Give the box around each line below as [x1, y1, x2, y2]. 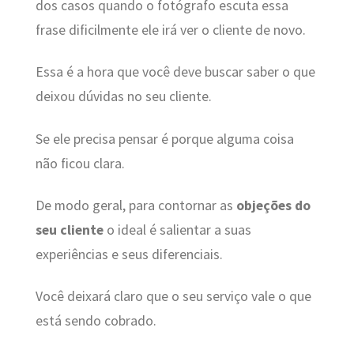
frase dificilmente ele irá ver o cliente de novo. [35, 21, 306, 39]
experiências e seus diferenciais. [35, 246, 223, 264]
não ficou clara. [35, 154, 125, 172]
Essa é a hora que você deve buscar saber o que [35, 63, 315, 81]
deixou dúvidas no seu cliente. [35, 88, 212, 106]
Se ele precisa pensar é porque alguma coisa [35, 130, 294, 148]
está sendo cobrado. [35, 312, 156, 330]
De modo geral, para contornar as [35, 197, 236, 215]
